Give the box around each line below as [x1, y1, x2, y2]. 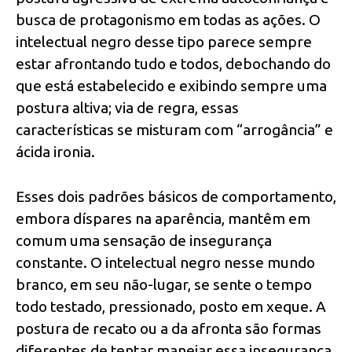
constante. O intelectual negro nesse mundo [16, 253, 315, 271]
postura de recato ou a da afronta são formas [16, 319, 321, 337]
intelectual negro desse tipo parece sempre [16, 33, 312, 51]
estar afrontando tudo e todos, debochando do [16, 55, 331, 73]
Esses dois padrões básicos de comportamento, [16, 187, 336, 205]
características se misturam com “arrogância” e [16, 121, 333, 139]
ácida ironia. [16, 143, 95, 161]
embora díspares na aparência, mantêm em [16, 209, 310, 227]
